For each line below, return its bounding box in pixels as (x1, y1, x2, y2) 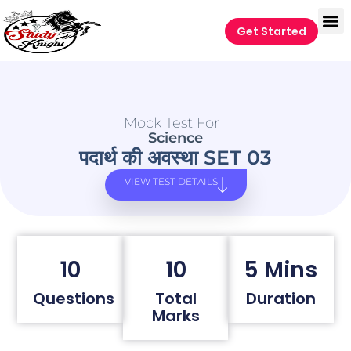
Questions (33, 287, 115, 309)
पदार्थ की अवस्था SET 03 (79, 146, 272, 170)
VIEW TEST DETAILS (124, 175, 218, 188)
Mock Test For (124, 114, 219, 132)
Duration (245, 287, 316, 309)
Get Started (236, 24, 306, 39)
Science (148, 129, 203, 147)
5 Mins (244, 254, 318, 285)
